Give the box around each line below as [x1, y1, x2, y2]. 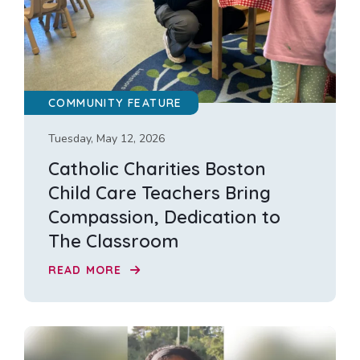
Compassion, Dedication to [48, 205, 280, 228]
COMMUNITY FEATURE [48, 95, 182, 110]
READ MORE [48, 263, 126, 278]
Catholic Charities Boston [48, 157, 266, 180]
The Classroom [48, 229, 178, 252]
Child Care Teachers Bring [48, 181, 271, 204]
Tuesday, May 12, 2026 [48, 130, 165, 146]
